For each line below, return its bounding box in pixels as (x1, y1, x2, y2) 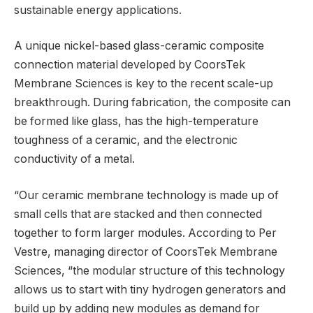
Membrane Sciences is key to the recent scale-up (14, 77, 273, 91)
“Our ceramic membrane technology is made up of (14, 188, 279, 202)
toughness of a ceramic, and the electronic (14, 133, 238, 147)
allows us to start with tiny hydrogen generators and (14, 282, 286, 296)
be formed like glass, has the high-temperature (14, 115, 259, 129)
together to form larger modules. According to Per (14, 226, 277, 240)
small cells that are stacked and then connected (14, 207, 262, 221)
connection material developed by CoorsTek (14, 58, 245, 72)
